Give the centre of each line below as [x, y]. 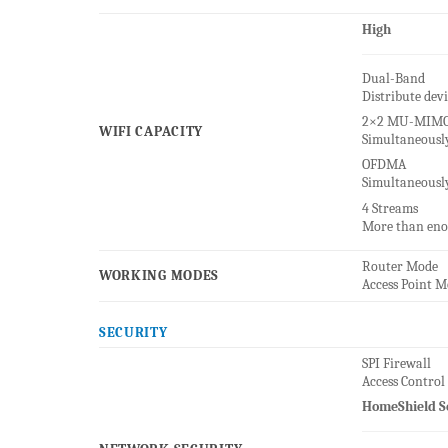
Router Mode [399, 267]
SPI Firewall [396, 364]
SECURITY [133, 333]
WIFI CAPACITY [151, 132]
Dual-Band [393, 79]
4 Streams [389, 208]
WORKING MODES [159, 276]
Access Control [403, 382]
